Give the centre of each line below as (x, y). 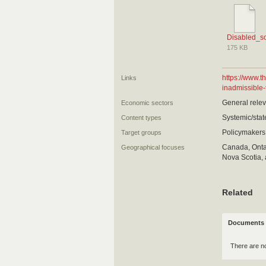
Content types (141, 118)
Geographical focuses (153, 147)
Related (237, 192)
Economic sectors (147, 103)
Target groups (141, 132)
